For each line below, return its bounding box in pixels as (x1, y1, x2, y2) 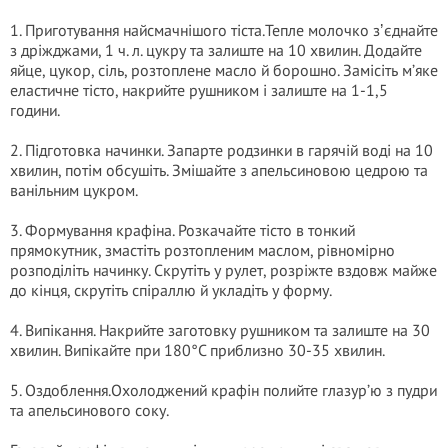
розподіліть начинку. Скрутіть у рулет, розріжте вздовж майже (10, 260, 437, 280)
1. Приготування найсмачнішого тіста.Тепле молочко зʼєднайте (10, 20, 438, 40)
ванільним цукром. (10, 180, 138, 200)
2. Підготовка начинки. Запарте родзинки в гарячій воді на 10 (10, 140, 433, 160)
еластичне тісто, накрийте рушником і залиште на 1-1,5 (10, 80, 388, 100)
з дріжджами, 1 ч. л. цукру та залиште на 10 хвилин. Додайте (10, 40, 422, 60)
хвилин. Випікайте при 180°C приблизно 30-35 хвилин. (10, 340, 385, 360)
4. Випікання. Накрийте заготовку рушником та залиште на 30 (10, 320, 430, 340)
